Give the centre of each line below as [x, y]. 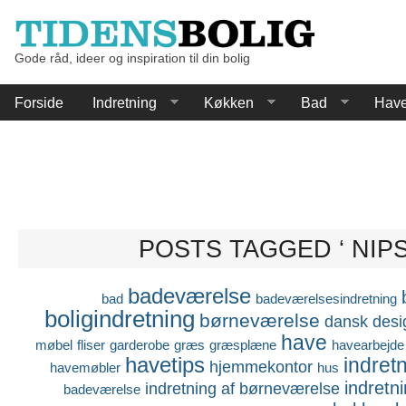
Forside [39, 102]
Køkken [229, 102]
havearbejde [367, 344]
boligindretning [120, 319]
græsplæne [242, 344]
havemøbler [85, 367]
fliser [91, 344]
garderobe [139, 344]
